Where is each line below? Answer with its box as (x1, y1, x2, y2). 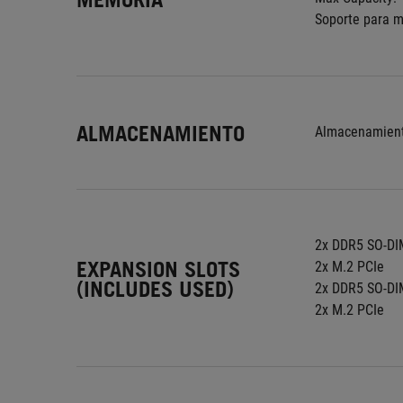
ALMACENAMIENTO (76, 121, 245, 147)
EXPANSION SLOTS (76, 255, 240, 282)
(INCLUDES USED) (76, 275, 234, 302)
